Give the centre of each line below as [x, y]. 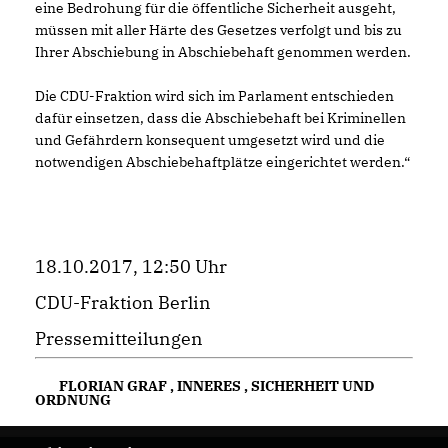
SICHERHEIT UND [312, 386]
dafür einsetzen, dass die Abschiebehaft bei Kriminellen [220, 118]
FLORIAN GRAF [112, 386]
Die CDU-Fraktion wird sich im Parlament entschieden [214, 96]
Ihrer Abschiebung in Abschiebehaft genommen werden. [223, 52]
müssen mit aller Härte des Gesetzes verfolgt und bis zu [218, 30]
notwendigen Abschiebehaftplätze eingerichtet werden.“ [222, 162]
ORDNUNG [73, 400]
